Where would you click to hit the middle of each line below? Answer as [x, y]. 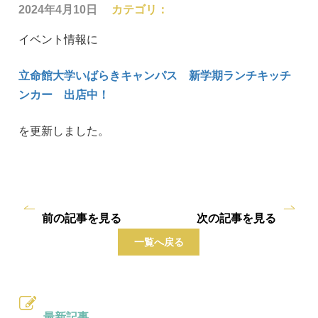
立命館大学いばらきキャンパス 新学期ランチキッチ [155, 76]
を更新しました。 [64, 131]
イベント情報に [59, 39]
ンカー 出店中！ [64, 95]
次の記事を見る [236, 218]
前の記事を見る [82, 218]
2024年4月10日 [58, 10]
